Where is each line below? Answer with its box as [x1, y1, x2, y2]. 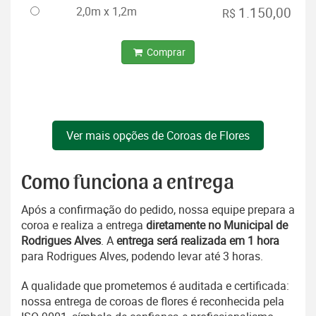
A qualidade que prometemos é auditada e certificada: [21, 278, 289, 294]
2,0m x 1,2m [76, 4, 137, 20]
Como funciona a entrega [21, 172, 234, 194]
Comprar [144, 45, 186, 59]
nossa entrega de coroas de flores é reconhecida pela [21, 293, 284, 310]
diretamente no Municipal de [146, 217, 288, 233]
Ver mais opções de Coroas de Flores [66, 128, 250, 144]
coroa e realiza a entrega [21, 217, 146, 233]
